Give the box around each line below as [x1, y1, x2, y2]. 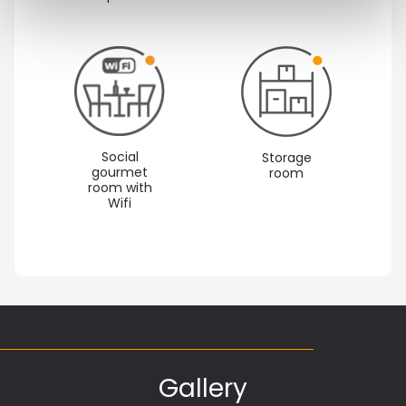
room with [87, 179, 152, 198]
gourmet [92, 163, 148, 182]
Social [101, 148, 139, 167]
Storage [261, 149, 312, 168]
